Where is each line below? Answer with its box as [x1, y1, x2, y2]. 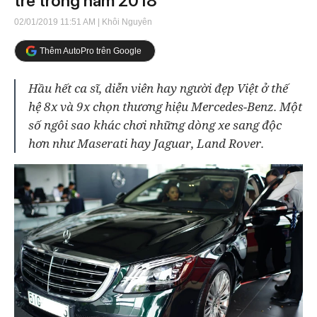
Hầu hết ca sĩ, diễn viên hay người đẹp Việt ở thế [28, 80, 288, 96]
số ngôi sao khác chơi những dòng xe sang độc [28, 117, 282, 133]
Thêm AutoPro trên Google [40, 45, 142, 56]
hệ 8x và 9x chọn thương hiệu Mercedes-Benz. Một [28, 98, 302, 115]
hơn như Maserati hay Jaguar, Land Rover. [28, 135, 264, 151]
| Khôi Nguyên [96, 17, 152, 27]
